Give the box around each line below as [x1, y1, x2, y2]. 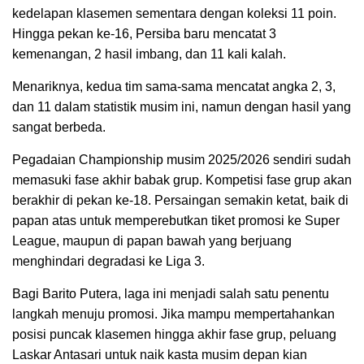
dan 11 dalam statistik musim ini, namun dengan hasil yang [12, 99, 351, 114]
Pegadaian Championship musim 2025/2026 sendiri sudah [12, 152, 351, 167]
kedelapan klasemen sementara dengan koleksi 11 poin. [12, 6, 336, 20]
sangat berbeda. [12, 119, 106, 134]
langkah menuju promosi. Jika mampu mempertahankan [12, 306, 335, 321]
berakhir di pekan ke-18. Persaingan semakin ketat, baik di [12, 193, 349, 207]
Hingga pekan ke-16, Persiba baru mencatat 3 [12, 26, 276, 41]
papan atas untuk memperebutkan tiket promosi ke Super [12, 213, 340, 227]
